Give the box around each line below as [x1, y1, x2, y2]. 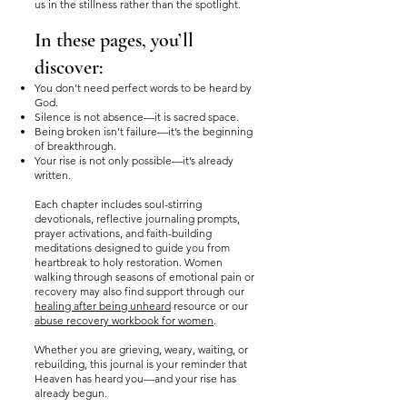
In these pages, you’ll [35, 28, 194, 52]
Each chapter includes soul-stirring [35, 197, 202, 211]
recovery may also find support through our [35, 284, 244, 298]
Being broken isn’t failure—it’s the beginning [35, 124, 253, 138]
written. [35, 168, 71, 182]
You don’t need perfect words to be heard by [35, 81, 252, 94]
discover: [35, 55, 103, 79]
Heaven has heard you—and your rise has [35, 372, 236, 385]
